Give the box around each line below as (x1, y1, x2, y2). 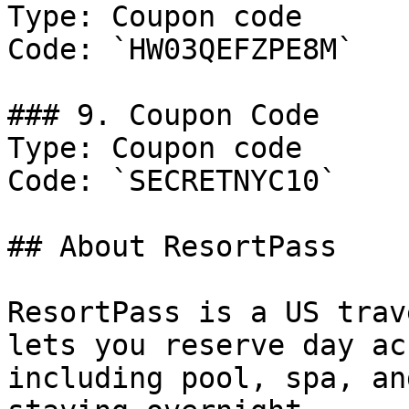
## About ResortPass (7, 230, 337, 263)
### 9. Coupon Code (7, 99, 320, 131)
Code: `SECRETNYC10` (7, 164, 337, 197)
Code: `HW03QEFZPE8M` (7, 33, 354, 66)
